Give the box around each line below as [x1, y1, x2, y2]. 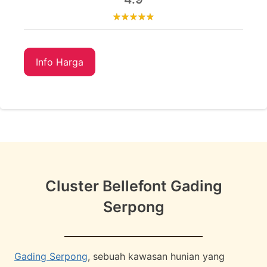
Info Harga [36, 55, 83, 68]
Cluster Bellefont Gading [45, 176, 222, 195]
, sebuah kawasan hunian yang [88, 250, 225, 263]
